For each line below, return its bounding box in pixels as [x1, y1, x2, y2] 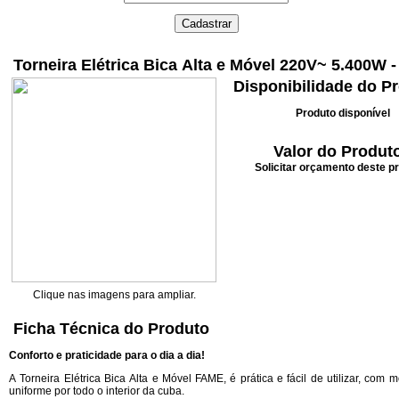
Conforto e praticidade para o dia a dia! [9, 349, 205, 362]
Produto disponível [295, 107, 390, 119]
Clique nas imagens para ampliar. [32, 289, 196, 301]
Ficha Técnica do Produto [13, 320, 214, 338]
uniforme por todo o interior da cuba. [9, 385, 184, 397]
